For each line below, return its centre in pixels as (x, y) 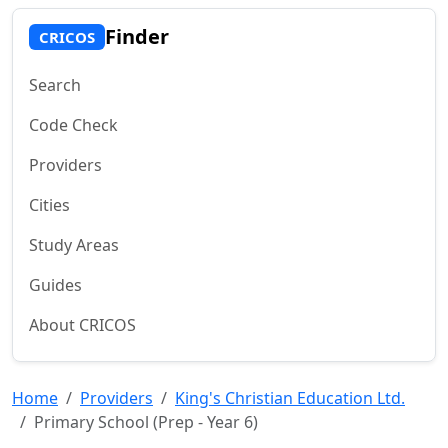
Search (55, 85)
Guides (55, 285)
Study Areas (74, 245)
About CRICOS (82, 325)
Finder (136, 36)
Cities (49, 205)
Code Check (73, 125)
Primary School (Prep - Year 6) (146, 422)
